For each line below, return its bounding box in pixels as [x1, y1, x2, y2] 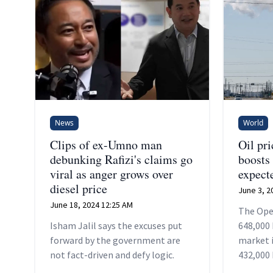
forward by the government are [50, 234, 180, 247]
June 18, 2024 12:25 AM [50, 199, 133, 211]
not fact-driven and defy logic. [50, 249, 174, 261]
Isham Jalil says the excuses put [50, 219, 182, 232]
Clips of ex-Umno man [50, 136, 162, 154]
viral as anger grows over [50, 166, 173, 183]
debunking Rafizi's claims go [50, 151, 193, 168]
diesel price [50, 180, 107, 197]
